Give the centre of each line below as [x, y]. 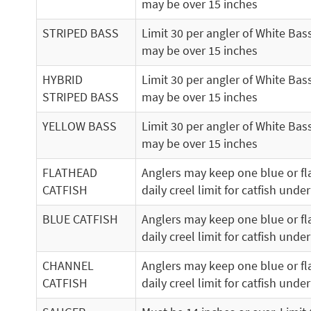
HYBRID [62, 80]
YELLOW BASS [79, 126]
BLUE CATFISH [80, 219]
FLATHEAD [70, 173]
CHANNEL [68, 266]
